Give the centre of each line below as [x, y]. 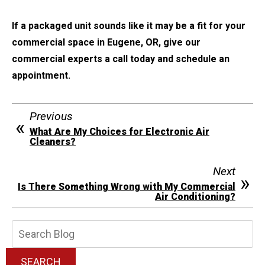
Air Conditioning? [195, 197]
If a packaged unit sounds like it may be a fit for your [129, 26]
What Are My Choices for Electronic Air [119, 132]
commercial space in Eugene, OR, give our [106, 43]
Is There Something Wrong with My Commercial [127, 187]
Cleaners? [53, 142]
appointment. [41, 76]
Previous [51, 117]
